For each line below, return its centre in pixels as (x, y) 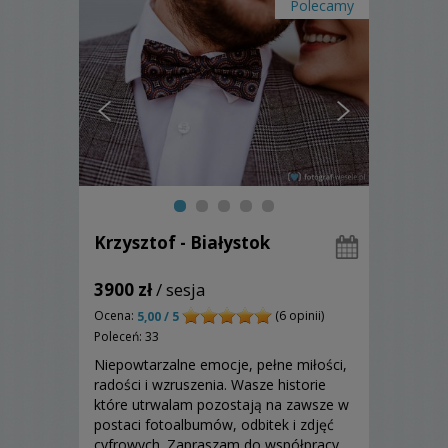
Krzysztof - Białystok (182, 242)
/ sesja (179, 289)
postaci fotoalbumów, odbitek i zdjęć (214, 425)
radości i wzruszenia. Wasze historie (210, 385)
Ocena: (115, 315)
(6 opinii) (298, 315)
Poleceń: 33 (126, 337)
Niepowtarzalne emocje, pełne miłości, (220, 365)
